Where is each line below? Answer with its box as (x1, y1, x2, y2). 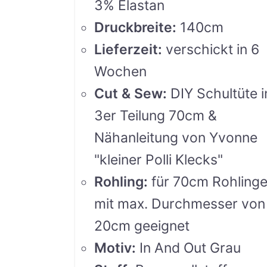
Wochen (94, 63, 147, 80)
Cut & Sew (94, 85, 163, 102)
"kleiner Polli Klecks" (94, 151, 223, 168)
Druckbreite (94, 18, 173, 36)
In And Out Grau (139, 239, 241, 256)
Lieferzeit (94, 41, 159, 58)
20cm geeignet (94, 217, 190, 234)
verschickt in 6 (166, 41, 260, 58)
